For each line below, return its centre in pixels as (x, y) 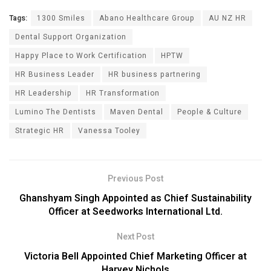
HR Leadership (44, 93)
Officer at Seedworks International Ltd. (135, 211)
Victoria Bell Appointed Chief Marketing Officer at (135, 256)
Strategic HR (40, 131)
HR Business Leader (55, 75)
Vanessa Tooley (109, 131)
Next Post (135, 237)
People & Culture (210, 112)
